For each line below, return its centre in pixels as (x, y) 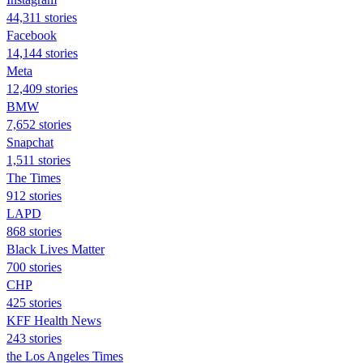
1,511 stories (38, 160)
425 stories (34, 302)
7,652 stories (39, 124)
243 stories (34, 338)
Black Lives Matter (56, 249)
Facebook (32, 35)
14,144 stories (42, 53)
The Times (34, 177)
